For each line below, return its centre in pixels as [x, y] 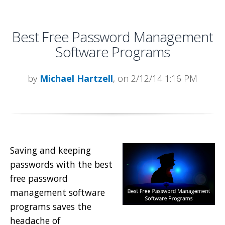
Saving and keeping [50, 150]
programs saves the [51, 206]
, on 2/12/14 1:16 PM [155, 78]
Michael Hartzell [76, 78]
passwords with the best [61, 164]
